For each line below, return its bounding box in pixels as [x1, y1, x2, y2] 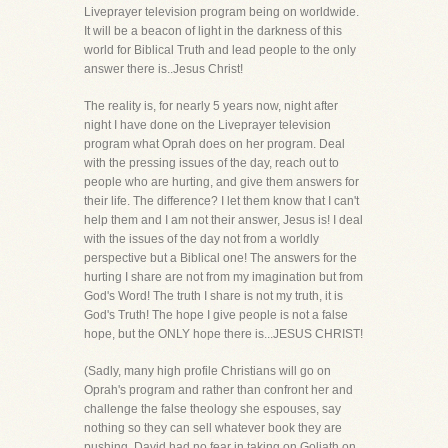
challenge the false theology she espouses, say [84, 402, 341, 416]
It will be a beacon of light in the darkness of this [84, 24, 342, 38]
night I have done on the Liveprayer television [84, 118, 331, 132]
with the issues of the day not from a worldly [84, 232, 319, 246]
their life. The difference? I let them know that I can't [84, 194, 359, 208]
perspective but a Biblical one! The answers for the [84, 251, 357, 265]
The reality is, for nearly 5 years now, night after [84, 99, 338, 113]
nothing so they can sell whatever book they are [84, 421, 342, 435]
